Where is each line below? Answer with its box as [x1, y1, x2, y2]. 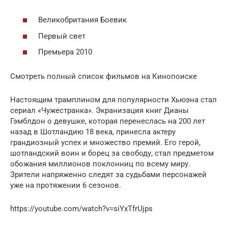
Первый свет [38, 31, 85, 41]
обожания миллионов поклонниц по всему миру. [10, 159, 190, 169]
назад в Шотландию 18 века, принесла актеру [10, 127, 176, 137]
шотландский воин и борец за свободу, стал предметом [10, 149, 214, 158]
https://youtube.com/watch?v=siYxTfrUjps [10, 204, 153, 214]
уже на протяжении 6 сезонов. [10, 181, 121, 190]
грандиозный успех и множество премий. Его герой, [10, 138, 201, 148]
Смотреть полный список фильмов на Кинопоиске [10, 72, 197, 81]
